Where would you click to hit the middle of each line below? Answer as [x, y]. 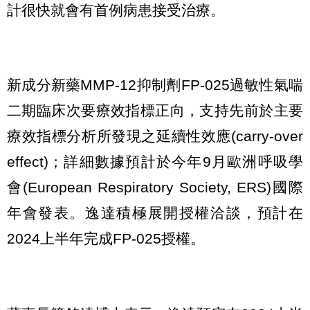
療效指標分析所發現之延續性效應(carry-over [155, 136]
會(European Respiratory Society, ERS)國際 [155, 188]
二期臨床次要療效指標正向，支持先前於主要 [155, 111]
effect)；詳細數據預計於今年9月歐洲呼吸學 [155, 162]
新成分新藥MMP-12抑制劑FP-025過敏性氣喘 [155, 85]
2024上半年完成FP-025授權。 [106, 239]
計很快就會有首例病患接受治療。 [116, 10]
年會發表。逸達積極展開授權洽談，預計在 [155, 213]
